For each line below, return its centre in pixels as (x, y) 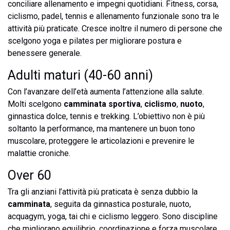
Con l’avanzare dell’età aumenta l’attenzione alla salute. (106, 92)
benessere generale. (45, 53)
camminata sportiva (102, 104)
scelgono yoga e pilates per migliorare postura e (95, 41)
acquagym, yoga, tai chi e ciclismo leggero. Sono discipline (113, 216)
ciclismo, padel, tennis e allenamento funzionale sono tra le (113, 16)
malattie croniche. (39, 153)
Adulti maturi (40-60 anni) (80, 75)
